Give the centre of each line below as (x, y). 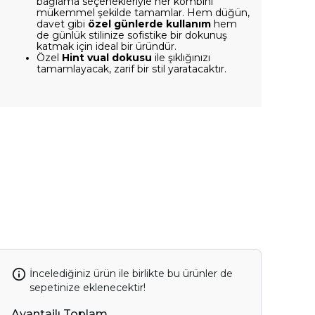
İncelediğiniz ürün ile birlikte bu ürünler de (131, 274)
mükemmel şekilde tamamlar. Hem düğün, (143, 13)
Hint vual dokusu (107, 58)
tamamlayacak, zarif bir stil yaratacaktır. (131, 69)
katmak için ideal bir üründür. (107, 46)
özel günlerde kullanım (148, 24)
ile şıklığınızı (181, 58)
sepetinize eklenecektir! (87, 288)
